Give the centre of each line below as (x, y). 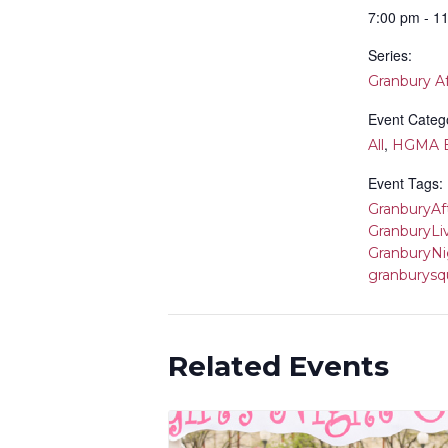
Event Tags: (405, 183)
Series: (390, 55)
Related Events (278, 366)
